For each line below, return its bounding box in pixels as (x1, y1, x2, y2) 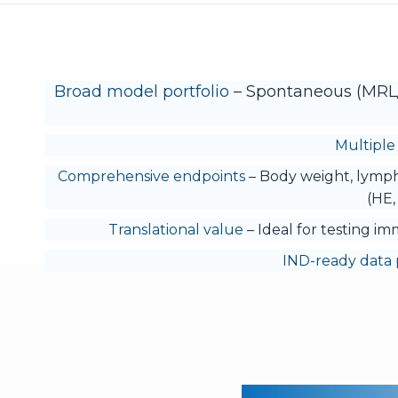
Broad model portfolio (54, 82, 229, 101)
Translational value (108, 221, 243, 238)
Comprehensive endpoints (57, 168, 245, 185)
